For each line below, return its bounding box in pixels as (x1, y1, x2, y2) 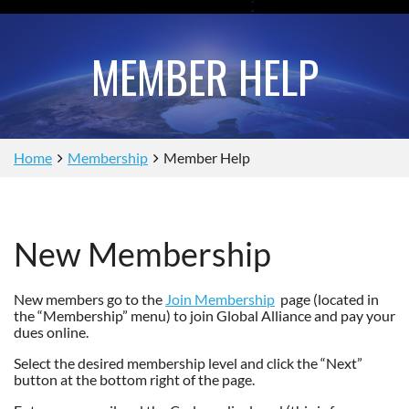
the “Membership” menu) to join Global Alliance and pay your (14, 307, 395, 325)
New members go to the (14, 290, 165, 309)
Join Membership (165, 290, 275, 309)
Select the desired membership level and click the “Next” (14, 354, 362, 372)
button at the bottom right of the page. (14, 371, 255, 389)
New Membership (14, 234, 271, 275)
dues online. (14, 323, 89, 341)
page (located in (275, 290, 379, 309)
